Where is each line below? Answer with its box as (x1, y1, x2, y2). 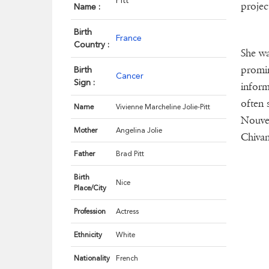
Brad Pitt (116, 150, 145, 159)
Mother (74, 126, 98, 135)
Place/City (74, 184, 107, 193)
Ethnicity (74, 231, 103, 240)
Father (74, 150, 95, 159)
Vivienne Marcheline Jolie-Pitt (116, 103, 211, 112)
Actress (116, 207, 139, 216)
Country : (74, 40, 110, 50)
